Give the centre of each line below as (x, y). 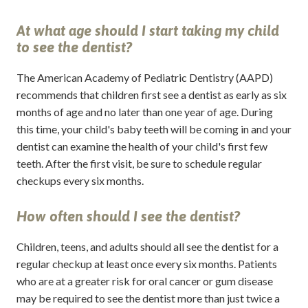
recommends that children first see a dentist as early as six (151, 94)
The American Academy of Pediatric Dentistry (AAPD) (144, 77)
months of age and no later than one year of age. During (144, 111)
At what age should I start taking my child (147, 31)
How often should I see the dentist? (128, 217)
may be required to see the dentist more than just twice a (148, 298)
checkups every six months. (80, 180)
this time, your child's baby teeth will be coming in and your (154, 129)
